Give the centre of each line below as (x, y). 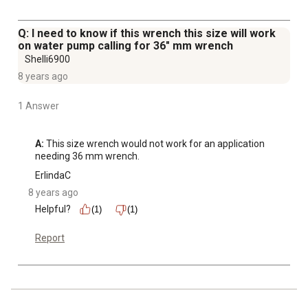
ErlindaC (53, 176)
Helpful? (53, 209)
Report (50, 238)
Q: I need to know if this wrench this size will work (147, 34)
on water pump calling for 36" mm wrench (125, 46)
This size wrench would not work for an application (154, 144)
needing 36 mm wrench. (87, 156)
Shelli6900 (47, 59)
